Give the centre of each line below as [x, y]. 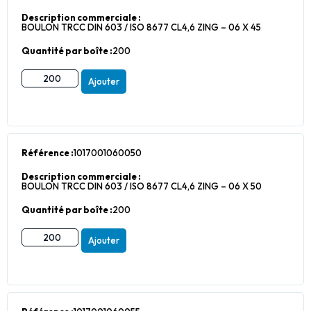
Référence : [48, 153]
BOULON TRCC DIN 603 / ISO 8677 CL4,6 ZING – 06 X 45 [141, 27]
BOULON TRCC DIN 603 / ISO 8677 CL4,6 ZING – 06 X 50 [142, 186]
